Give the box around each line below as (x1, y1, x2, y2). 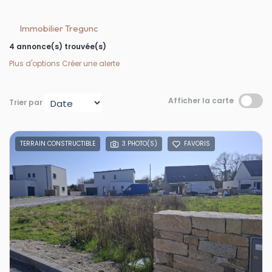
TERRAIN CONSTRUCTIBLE (20, 139, 95, 149)
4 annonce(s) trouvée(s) (9, 41, 106, 52)
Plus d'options (9, 58, 62, 69)
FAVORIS (184, 139, 210, 149)
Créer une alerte (62, 58, 120, 69)
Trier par (9, 97, 42, 107)
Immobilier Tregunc (19, 22, 98, 34)
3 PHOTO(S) (122, 139, 157, 149)
